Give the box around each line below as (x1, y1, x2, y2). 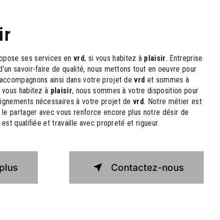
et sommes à (145, 75, 190, 84)
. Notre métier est (144, 97, 202, 106)
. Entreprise (165, 54, 203, 63)
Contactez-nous (111, 162, 184, 173)
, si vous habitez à (84, 54, 144, 63)
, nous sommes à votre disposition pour (72, 86, 199, 95)
